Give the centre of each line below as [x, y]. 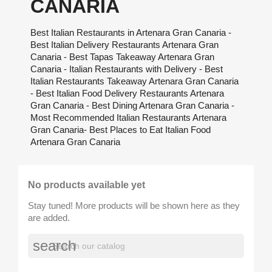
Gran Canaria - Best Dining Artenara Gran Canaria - [132, 105]
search [54, 246]
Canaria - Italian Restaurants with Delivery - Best [127, 69]
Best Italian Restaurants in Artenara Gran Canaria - [131, 32]
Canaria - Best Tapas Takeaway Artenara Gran [122, 57]
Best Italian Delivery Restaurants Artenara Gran [124, 45]
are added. [49, 218]
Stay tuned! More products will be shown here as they [134, 206]
